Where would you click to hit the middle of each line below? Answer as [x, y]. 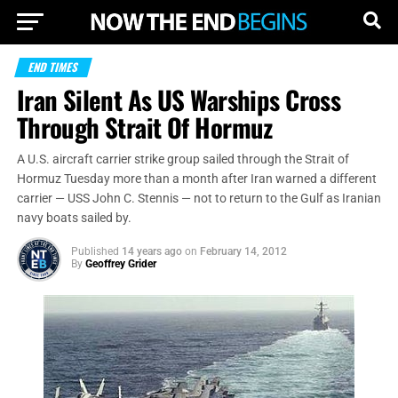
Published [95, 251]
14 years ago [151, 251]
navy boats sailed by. [74, 218]
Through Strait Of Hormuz [144, 127]
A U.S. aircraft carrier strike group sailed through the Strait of [183, 159]
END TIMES [53, 67]
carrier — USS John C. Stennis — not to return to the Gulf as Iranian [199, 199]
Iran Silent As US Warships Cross [179, 99]
